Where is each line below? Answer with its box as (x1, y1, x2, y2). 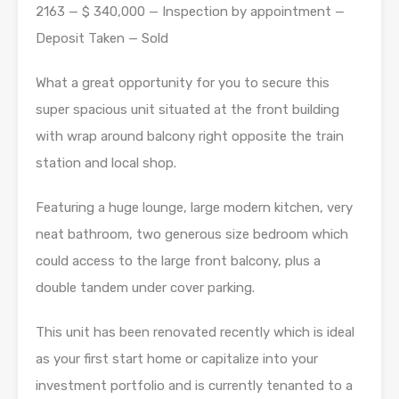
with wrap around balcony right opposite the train (36, 128, 344, 144)
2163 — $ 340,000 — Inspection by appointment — (36, 4, 345, 20)
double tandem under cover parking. (36, 280, 255, 296)
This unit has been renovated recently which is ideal (36, 324, 354, 340)
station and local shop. (36, 155, 176, 171)
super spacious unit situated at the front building (36, 102, 339, 118)
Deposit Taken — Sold (36, 30, 168, 46)
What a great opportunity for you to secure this (36, 75, 330, 91)
